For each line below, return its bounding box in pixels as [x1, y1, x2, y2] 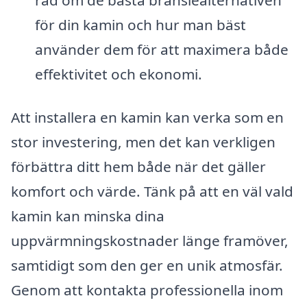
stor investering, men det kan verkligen [11, 132, 275, 152]
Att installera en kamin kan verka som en [11, 108, 284, 127]
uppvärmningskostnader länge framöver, [11, 231, 288, 251]
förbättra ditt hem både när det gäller [11, 157, 266, 177]
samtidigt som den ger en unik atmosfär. [11, 256, 283, 275]
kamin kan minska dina [11, 206, 164, 226]
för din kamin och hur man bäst [34, 14, 246, 34]
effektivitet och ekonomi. [34, 64, 202, 84]
